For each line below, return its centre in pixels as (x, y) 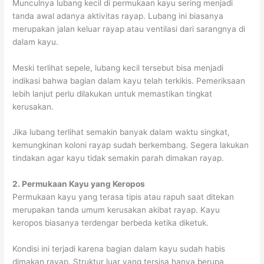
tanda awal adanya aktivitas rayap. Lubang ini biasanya (118, 16)
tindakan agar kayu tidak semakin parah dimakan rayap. (118, 158)
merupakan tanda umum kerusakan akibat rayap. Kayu (116, 210)
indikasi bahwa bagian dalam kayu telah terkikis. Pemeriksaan (129, 80)
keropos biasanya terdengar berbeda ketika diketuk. (111, 223)
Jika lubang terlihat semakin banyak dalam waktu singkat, (121, 132)
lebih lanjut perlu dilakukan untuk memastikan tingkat (113, 93)
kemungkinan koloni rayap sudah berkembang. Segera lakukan (131, 145)
